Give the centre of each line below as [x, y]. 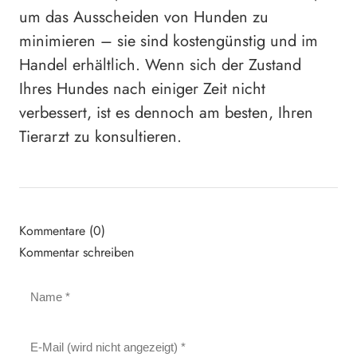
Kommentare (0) [62, 230]
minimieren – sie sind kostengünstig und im [169, 41]
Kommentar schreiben [76, 252]
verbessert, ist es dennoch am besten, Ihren [166, 112]
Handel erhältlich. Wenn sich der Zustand [160, 65]
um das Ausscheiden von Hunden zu [144, 17]
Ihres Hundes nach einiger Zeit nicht [142, 88]
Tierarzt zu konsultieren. [100, 136]
